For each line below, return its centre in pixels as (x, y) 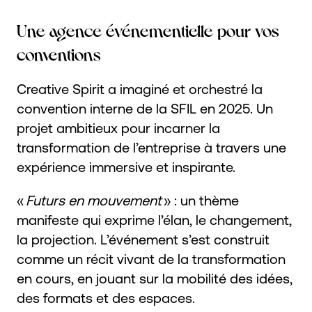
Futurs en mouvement (94, 200)
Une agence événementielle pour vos (148, 29)
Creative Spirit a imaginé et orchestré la (140, 88)
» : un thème (200, 200)
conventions (59, 53)
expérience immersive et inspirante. (126, 166)
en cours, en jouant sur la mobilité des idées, (155, 278)
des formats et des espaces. (106, 297)
